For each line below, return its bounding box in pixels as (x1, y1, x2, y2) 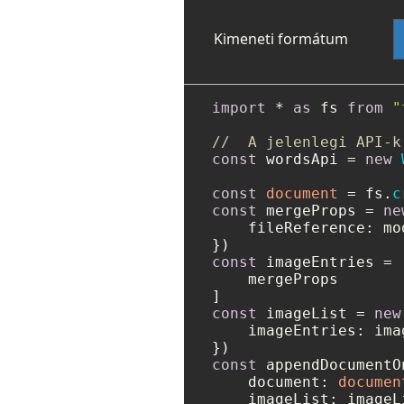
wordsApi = (257, 151, 365, 169)
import (212, 99, 266, 117)
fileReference (248, 219, 365, 237)
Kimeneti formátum (214, 29, 348, 50)
